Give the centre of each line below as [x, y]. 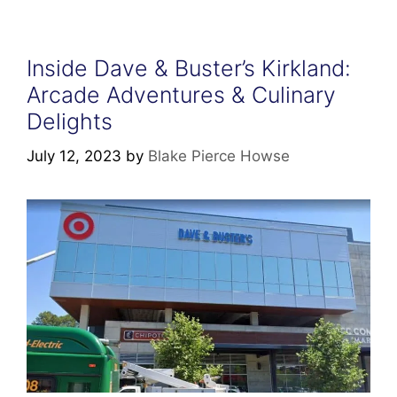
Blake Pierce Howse [219, 156]
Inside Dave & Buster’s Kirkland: [189, 69]
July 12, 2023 [74, 156]
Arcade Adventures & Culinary [181, 95]
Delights [70, 122]
